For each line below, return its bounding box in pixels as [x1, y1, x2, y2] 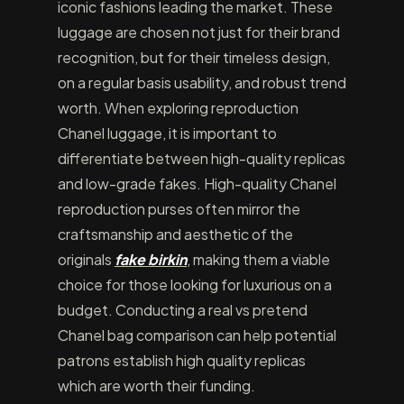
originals [58, 250, 115, 269]
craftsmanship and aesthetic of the [58, 225, 293, 243]
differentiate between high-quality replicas [58, 149, 345, 168]
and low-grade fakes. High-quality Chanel [58, 174, 336, 193]
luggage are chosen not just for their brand [58, 23, 340, 41]
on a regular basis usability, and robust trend [58, 73, 346, 92]
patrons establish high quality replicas [58, 351, 306, 370]
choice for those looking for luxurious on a [58, 275, 332, 294]
